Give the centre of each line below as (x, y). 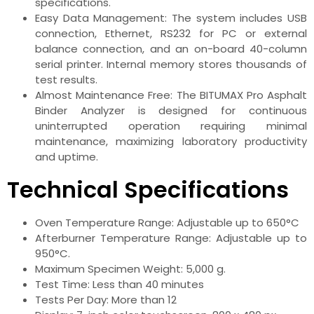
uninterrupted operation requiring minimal (171, 125)
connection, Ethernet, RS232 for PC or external (171, 33)
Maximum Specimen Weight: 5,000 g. (130, 268)
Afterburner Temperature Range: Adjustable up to (171, 238)
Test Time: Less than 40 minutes (120, 284)
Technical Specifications (148, 189)
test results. (66, 79)
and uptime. (67, 156)
